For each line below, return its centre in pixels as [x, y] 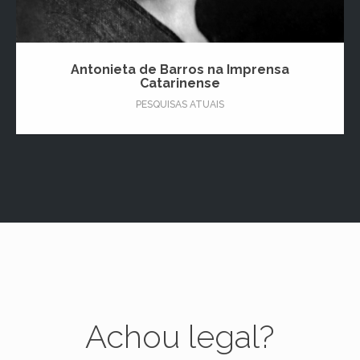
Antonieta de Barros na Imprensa [180, 69]
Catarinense [180, 83]
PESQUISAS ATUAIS [180, 104]
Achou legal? [180, 336]
